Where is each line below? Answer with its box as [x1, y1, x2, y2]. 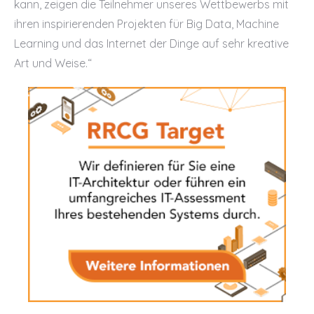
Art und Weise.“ [14, 56, 92, 70]
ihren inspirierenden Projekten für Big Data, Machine [14, 17, 279, 31]
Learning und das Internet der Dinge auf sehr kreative [14, 36, 289, 50]
